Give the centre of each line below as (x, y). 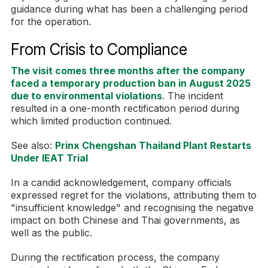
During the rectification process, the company (115, 258)
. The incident (193, 96)
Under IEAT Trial (49, 158)
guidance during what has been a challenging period (129, 9)
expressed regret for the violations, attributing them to (134, 195)
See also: (33, 146)
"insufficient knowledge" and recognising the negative (132, 208)
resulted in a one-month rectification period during (125, 109)
